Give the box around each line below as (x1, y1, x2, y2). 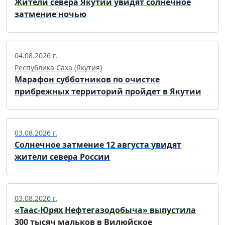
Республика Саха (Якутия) (15, 63, 102, 73)
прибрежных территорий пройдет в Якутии (15, 86, 201, 97)
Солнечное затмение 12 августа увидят (15, 139, 181, 151)
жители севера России (15, 151, 110, 163)
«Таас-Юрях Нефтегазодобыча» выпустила (15, 204, 196, 216)
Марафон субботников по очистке (15, 74, 160, 85)
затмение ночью (15, 9, 86, 20)
